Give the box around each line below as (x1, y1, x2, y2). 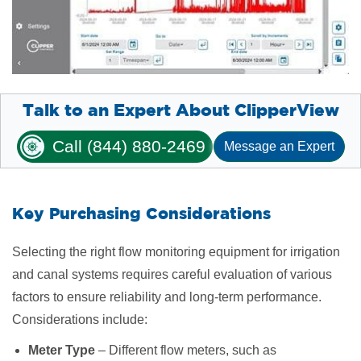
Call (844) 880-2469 (52, 136, 205, 156)
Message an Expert (224, 139, 334, 153)
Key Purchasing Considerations (12, 203, 271, 222)
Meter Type (28, 342, 95, 357)
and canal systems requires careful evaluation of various (12, 267, 332, 281)
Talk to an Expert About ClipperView (22, 99, 339, 119)
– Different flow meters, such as (95, 342, 276, 357)
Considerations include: (12, 312, 147, 326)
